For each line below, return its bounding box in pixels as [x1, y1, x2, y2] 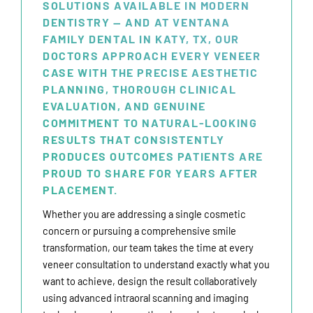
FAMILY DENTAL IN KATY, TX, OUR [43, 32, 240, 46]
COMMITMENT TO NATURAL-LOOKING [43, 116, 258, 130]
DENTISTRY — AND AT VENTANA [43, 15, 231, 29]
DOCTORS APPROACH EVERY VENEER [43, 49, 261, 63]
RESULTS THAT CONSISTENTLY [43, 133, 226, 147]
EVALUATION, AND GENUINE [43, 99, 206, 113]
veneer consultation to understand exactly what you [43, 258, 270, 271]
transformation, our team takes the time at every [43, 241, 254, 254]
